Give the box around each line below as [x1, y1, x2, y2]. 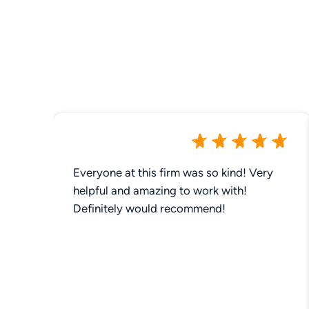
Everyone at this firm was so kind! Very [73, 165, 273, 179]
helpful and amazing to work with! [73, 183, 247, 197]
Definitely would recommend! [73, 201, 226, 215]
